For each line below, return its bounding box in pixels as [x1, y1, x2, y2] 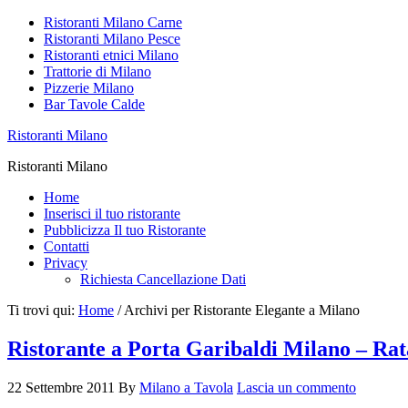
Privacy [44, 255, 87, 270]
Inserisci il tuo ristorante [44, 206, 180, 221]
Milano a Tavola [139, 379, 233, 395]
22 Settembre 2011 [7, 379, 115, 395]
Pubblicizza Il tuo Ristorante [44, 222, 206, 238]
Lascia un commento [237, 379, 356, 395]
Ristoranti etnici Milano [44, 47, 178, 63]
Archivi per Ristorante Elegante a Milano [121, 302, 360, 318]
